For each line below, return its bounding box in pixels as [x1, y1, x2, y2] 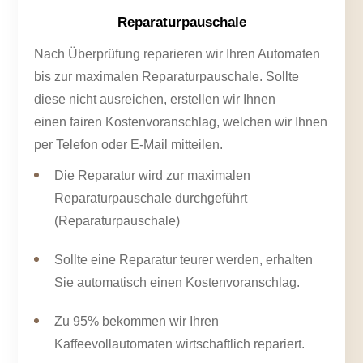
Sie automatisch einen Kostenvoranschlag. [54, 275, 301, 290]
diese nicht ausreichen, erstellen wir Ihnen [34, 92, 276, 107]
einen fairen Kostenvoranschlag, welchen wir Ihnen [34, 115, 328, 130]
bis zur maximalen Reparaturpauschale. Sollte [34, 70, 300, 84]
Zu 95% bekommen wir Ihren [54, 314, 220, 329]
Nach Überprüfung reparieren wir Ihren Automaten [34, 47, 321, 62]
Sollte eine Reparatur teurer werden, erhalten [54, 253, 314, 267]
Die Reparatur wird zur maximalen [54, 169, 251, 183]
